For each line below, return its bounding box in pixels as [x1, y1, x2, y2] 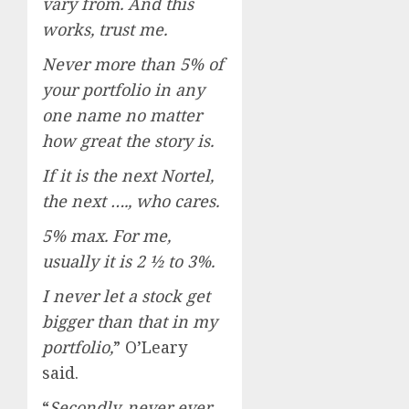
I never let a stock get [42, 284, 210, 307]
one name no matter [42, 103, 202, 126]
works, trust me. [42, 17, 167, 40]
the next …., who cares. [42, 189, 219, 212]
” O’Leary [113, 335, 187, 358]
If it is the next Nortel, [42, 163, 214, 186]
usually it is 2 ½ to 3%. [42, 249, 215, 272]
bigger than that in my [42, 309, 217, 332]
